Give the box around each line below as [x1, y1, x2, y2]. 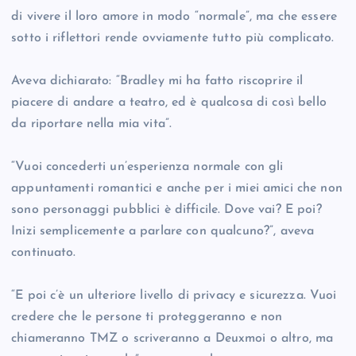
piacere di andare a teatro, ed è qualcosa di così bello [11, 96, 327, 110]
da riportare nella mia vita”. [11, 118, 172, 131]
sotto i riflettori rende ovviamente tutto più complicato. [11, 32, 335, 45]
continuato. [11, 246, 76, 260]
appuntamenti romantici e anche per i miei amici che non [11, 182, 342, 195]
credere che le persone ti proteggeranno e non [11, 311, 283, 324]
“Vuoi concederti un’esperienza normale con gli [11, 161, 284, 174]
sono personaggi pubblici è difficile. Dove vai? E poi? [11, 203, 322, 217]
